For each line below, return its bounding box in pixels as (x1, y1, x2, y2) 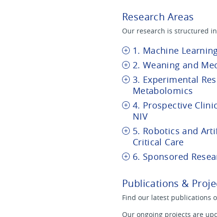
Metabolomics (133, 85, 193, 96)
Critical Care (133, 136, 184, 148)
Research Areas (122, 10, 194, 24)
